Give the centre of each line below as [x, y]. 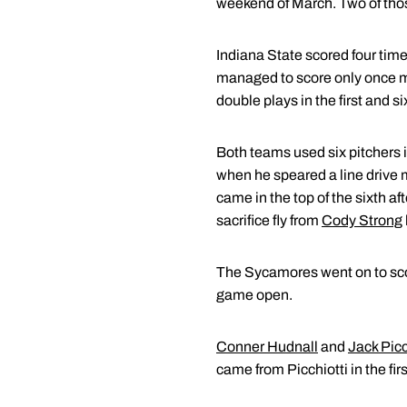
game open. [254, 295]
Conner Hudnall [267, 347]
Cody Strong [362, 220]
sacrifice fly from [269, 220]
